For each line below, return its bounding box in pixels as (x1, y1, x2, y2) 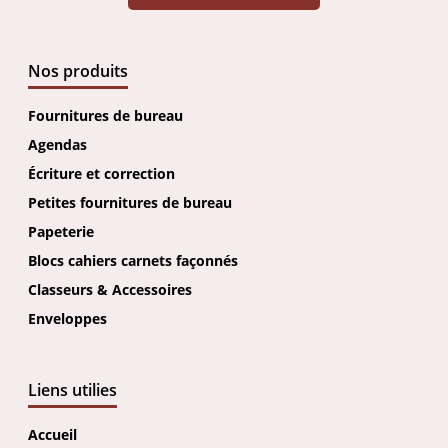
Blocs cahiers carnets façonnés (28, 251, 238, 271)
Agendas (28, 135, 87, 155)
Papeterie (28, 222, 94, 242)
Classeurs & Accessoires (28, 280, 192, 300)
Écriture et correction (28, 164, 175, 184)
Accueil (28, 425, 77, 445)
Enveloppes (28, 309, 107, 329)
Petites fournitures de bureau (28, 193, 232, 213)
